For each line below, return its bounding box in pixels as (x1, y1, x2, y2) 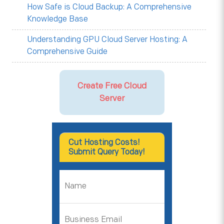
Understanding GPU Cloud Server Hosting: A (26, 35, 187, 44)
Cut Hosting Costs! (68, 138, 139, 147)
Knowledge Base (26, 14, 88, 24)
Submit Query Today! (68, 147, 144, 157)
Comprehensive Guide (26, 47, 107, 56)
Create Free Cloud (77, 81, 146, 91)
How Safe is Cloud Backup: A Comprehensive (26, 2, 191, 12)
